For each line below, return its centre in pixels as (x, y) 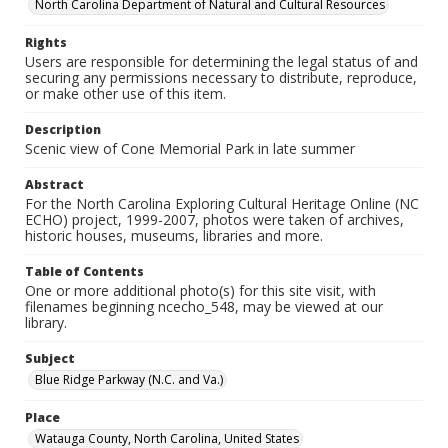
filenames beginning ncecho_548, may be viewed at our (204, 306)
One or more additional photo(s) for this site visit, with (200, 290)
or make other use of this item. (125, 93)
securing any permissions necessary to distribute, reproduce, (221, 77)
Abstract (54, 184)
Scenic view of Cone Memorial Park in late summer (190, 148)
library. (46, 322)
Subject (50, 358)
